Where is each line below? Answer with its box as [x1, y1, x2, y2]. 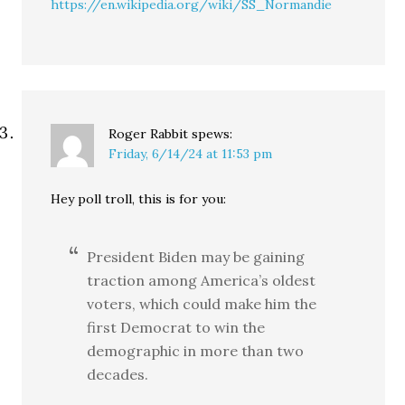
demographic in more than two [87, 342, 305, 361]
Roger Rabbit [108, 126, 189, 143]
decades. [87, 365, 149, 384]
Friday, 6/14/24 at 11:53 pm [108, 146, 273, 163]
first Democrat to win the [87, 318, 266, 337]
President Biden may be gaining [87, 248, 306, 267]
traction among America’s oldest [87, 271, 316, 290]
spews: [192, 126, 233, 143]
